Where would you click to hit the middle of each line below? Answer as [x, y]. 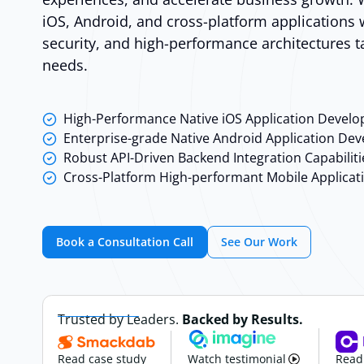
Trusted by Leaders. [120, 319]
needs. [65, 65]
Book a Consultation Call [125, 242]
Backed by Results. [243, 319]
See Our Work [259, 242]
